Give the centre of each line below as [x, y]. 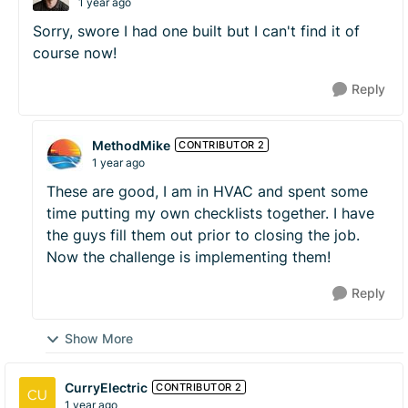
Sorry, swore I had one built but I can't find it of [196, 31]
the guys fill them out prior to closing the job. [203, 235]
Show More [99, 338]
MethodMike [131, 145]
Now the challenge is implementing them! [191, 257]
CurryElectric [106, 387]
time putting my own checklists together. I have [210, 213]
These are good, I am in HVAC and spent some [207, 191]
